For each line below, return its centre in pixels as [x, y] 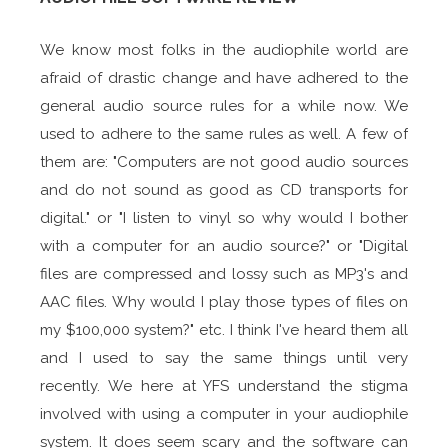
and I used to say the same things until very [224, 357]
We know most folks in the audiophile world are [224, 49]
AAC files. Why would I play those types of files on [224, 301]
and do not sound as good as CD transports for [224, 189]
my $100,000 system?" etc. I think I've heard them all [224, 329]
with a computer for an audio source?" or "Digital [224, 245]
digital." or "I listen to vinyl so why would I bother [224, 217]
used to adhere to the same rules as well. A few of [224, 133]
